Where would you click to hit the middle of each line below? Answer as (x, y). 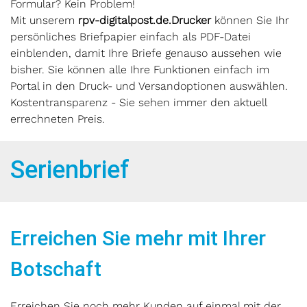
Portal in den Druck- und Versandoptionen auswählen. (149, 86)
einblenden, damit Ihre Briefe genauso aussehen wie (146, 53)
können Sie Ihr (250, 20)
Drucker (191, 20)
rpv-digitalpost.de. (125, 20)
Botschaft (56, 269)
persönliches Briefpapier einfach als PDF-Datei (131, 37)
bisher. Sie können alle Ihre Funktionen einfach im (140, 70)
